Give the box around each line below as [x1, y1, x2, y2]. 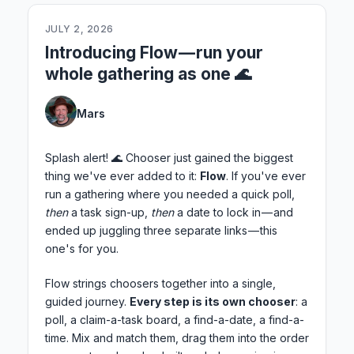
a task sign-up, [68, 205, 151, 220]
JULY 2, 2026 [45, 23, 114, 36]
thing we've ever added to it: [45, 169, 200, 183]
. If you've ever [226, 169, 306, 183]
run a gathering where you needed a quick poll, [45, 187, 295, 201]
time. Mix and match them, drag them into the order [45, 331, 309, 345]
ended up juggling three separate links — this [45, 224, 277, 238]
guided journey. [45, 295, 130, 309]
